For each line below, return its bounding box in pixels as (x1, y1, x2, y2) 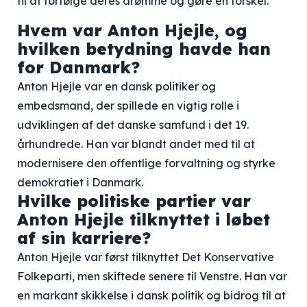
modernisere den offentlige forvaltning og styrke (17, 156, 275, 170)
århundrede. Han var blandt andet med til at (17, 137, 255, 151)
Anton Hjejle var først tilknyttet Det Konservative (17, 250, 274, 264)
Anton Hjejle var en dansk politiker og (17, 79, 216, 93)
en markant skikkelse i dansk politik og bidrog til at (17, 288, 286, 302)
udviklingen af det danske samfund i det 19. (17, 118, 249, 132)
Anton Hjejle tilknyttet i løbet (17, 209, 270, 230)
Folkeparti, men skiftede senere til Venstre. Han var (17, 269, 287, 283)
